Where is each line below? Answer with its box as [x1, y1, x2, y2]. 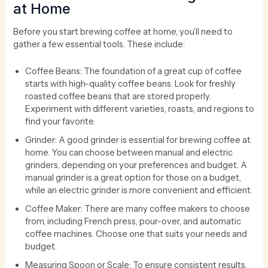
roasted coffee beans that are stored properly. [25, 90, 212, 102]
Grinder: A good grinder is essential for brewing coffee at [25, 134, 251, 145]
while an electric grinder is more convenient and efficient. [25, 184, 253, 196]
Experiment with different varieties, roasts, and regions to [25, 103, 255, 114]
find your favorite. [25, 115, 96, 127]
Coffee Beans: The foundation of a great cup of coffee [25, 65, 242, 77]
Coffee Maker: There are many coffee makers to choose [25, 203, 251, 214]
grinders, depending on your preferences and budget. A [25, 159, 248, 170]
